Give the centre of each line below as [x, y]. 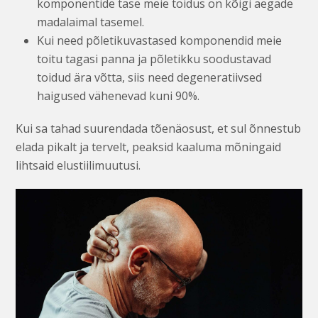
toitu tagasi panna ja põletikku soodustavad [154, 59]
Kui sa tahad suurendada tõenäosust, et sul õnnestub [159, 129]
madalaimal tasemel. [91, 22]
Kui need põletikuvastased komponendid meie [160, 41]
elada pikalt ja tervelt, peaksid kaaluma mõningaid [149, 147]
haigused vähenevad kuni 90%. [119, 96]
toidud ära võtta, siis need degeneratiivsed [150, 78]
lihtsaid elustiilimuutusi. [78, 166]
